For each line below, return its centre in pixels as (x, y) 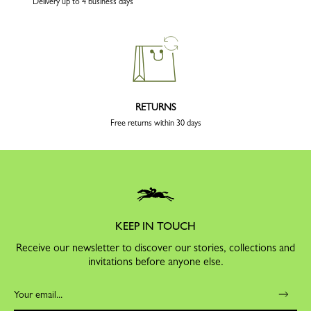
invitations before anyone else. (155, 262)
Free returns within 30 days (155, 123)
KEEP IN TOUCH (155, 226)
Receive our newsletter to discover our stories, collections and (155, 248)
